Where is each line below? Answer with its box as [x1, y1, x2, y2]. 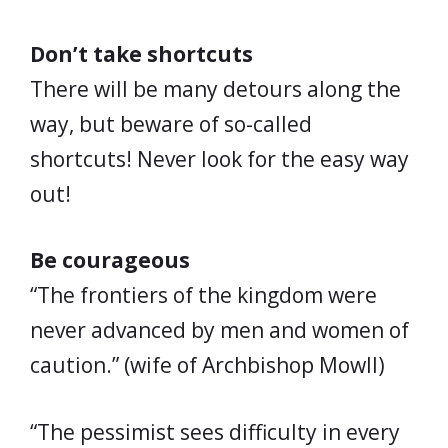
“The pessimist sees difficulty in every [30, 417, 400, 446]
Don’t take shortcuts [30, 39, 253, 68]
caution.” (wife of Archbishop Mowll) [30, 351, 385, 379]
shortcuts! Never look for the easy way [30, 144, 409, 173]
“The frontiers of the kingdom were [30, 281, 377, 309]
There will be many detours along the [30, 74, 401, 103]
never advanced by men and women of [30, 316, 409, 344]
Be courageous [30, 246, 190, 274]
